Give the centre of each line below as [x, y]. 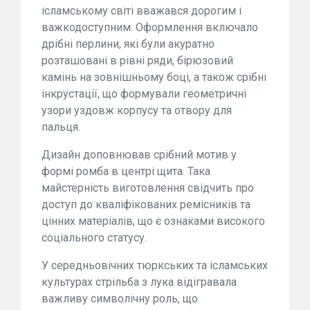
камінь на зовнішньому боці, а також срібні [154, 77]
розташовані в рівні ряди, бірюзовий [137, 61]
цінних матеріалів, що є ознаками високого [153, 221]
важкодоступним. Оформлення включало [150, 27]
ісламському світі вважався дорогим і [142, 11]
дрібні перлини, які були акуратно [128, 44]
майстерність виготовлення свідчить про [148, 188]
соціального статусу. [94, 238]
